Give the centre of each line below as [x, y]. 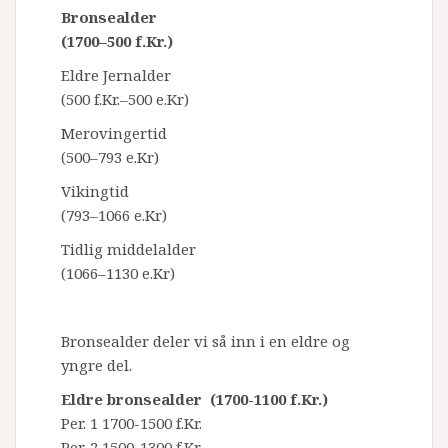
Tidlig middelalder [128, 249]
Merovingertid [114, 133]
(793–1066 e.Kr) [114, 215]
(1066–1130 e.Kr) [118, 273]
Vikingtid [95, 191]
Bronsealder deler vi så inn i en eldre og [205, 341]
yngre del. [96, 365]
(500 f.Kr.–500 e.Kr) [125, 99]
